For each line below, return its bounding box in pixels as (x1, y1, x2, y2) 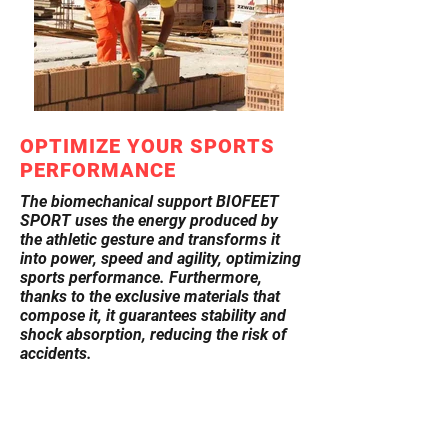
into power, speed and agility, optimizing (20, 249, 301, 268)
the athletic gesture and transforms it (20, 230, 280, 249)
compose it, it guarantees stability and (20, 306, 286, 325)
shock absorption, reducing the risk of (20, 325, 287, 344)
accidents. (20, 344, 92, 363)
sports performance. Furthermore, (20, 268, 262, 287)
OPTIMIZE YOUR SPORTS (20, 134, 275, 158)
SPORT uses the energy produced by (20, 211, 278, 230)
